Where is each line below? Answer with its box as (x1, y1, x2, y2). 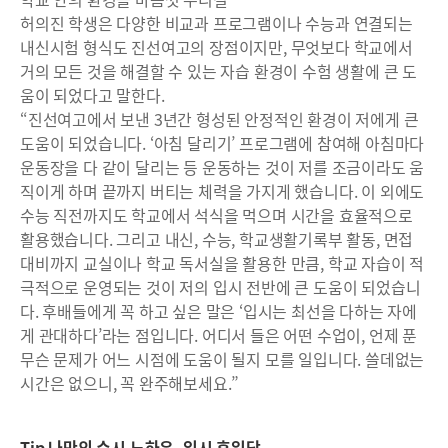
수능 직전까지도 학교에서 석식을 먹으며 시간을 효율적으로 (20, 203, 413, 228)
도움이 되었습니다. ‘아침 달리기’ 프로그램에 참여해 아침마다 (20, 131, 425, 156)
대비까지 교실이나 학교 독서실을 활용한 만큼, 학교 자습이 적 (20, 251, 425, 276)
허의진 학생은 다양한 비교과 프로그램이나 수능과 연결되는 (20, 11, 413, 36)
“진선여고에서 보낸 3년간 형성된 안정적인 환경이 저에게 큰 (20, 107, 419, 132)
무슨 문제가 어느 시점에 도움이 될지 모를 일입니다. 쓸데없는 (20, 347, 425, 372)
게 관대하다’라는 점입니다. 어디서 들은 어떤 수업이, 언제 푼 (20, 323, 417, 348)
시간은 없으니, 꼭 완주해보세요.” (20, 371, 240, 396)
